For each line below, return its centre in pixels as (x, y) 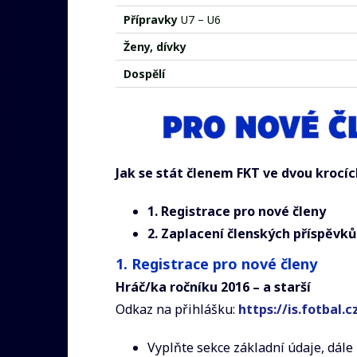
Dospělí (144, 74)
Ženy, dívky (155, 47)
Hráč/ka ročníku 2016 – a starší (213, 286)
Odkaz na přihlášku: (177, 309)
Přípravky (151, 20)
